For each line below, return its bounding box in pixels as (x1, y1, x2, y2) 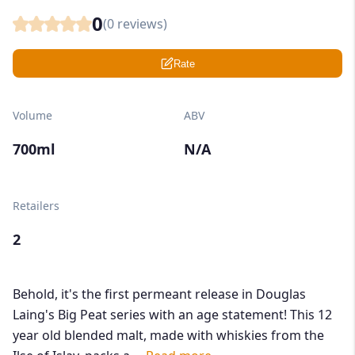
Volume (13, 108, 52, 124)
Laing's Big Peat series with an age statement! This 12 (13, 306, 332, 324)
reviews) (114, 15, 167, 33)
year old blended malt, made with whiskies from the (13, 326, 324, 345)
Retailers (13, 198, 59, 214)
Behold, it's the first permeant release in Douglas (13, 285, 306, 303)
